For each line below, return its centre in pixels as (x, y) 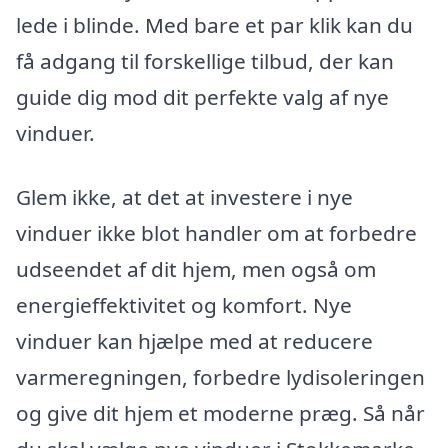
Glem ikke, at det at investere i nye (184, 196)
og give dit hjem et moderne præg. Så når (220, 412)
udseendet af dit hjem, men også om (196, 268)
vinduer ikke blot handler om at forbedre (216, 232)
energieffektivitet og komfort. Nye (184, 304)
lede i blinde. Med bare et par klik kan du (214, 25)
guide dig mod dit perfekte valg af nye (202, 97)
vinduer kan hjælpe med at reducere (194, 340)
